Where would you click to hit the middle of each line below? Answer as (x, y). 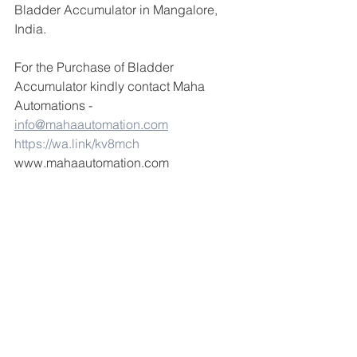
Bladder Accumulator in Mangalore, (118, 10)
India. (30, 29)
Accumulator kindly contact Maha (111, 86)
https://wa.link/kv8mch (77, 143)
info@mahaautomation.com (91, 124)
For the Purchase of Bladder (96, 67)
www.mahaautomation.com (92, 163)
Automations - (55, 105)
